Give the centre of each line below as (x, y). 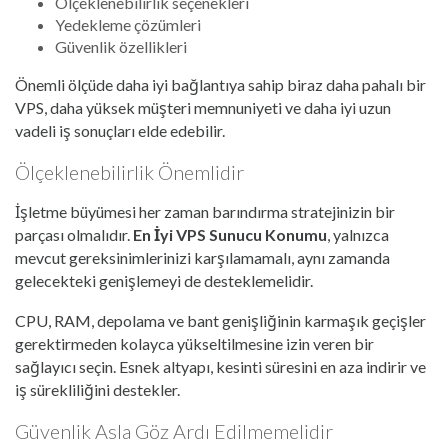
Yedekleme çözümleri (128, 25)
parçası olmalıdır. (74, 235)
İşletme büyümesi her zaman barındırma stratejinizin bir (205, 212)
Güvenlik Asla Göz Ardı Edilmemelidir (174, 431)
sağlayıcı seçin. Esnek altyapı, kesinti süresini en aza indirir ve (220, 367)
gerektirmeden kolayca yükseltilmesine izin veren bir (194, 344)
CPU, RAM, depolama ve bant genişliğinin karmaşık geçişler (220, 321)
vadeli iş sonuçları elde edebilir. (120, 131)
